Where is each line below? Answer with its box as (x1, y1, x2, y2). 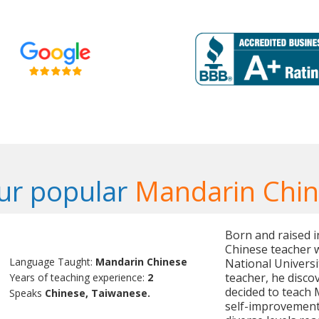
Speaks (9, 286, 46, 300)
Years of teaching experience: (9, 271, 148, 285)
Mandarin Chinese (95, 255, 188, 269)
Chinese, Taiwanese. (45, 286, 151, 300)
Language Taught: (9, 255, 96, 269)
